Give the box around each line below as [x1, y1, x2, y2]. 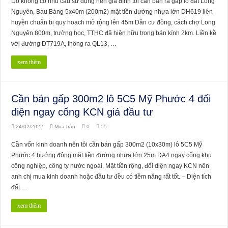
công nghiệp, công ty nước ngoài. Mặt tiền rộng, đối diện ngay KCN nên [11, 162, 210, 169]
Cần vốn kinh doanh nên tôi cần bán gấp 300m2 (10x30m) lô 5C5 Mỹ [11, 140, 203, 148]
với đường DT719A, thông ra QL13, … [11, 40, 117, 47]
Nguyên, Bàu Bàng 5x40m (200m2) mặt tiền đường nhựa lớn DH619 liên [11, 8, 213, 15]
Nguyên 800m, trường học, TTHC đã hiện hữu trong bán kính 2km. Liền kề [11, 29, 217, 37]
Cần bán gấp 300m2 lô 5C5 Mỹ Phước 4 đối [11, 93, 211, 104]
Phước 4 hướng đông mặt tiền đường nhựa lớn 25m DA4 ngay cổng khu [11, 151, 212, 159]
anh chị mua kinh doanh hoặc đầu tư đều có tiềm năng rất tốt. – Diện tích [11, 173, 212, 180]
